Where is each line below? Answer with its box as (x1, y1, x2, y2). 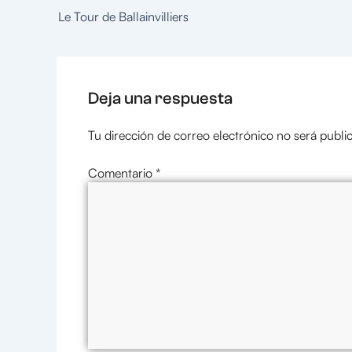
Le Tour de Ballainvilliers (58, 8, 189, 24)
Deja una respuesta (88, 88, 233, 108)
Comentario (88, 165, 156, 181)
